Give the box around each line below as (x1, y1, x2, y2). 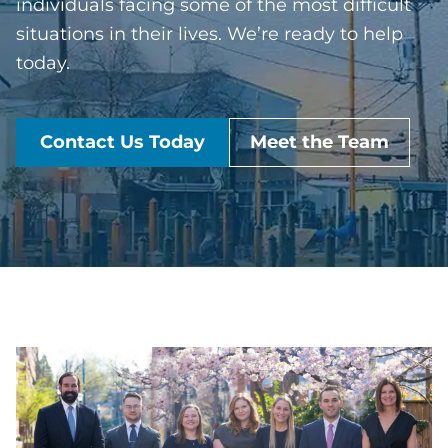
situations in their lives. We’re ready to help (16, 23, 403, 45)
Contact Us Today (40, 131, 205, 153)
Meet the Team (250, 131, 389, 153)
